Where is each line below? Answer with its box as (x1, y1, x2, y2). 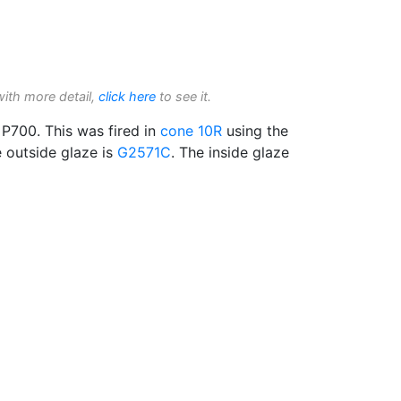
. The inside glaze (171, 142, 289, 161)
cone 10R (160, 121, 222, 140)
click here (98, 88, 156, 104)
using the (222, 121, 288, 140)
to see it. (156, 88, 211, 104)
